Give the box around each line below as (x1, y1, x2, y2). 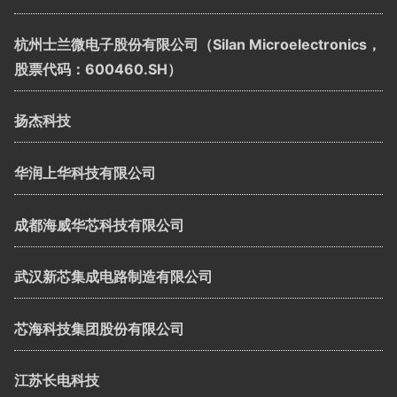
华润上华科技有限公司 (14, 164, 156, 183)
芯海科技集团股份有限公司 (14, 319, 184, 338)
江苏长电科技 (14, 371, 99, 390)
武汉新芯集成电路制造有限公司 (14, 268, 213, 286)
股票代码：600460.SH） (14, 59, 182, 78)
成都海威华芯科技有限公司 (14, 215, 184, 234)
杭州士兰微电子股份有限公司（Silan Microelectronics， (14, 35, 381, 53)
